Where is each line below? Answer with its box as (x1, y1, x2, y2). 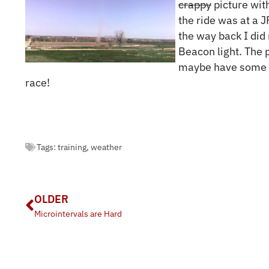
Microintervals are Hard (34, 208, 122, 220)
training (58, 141, 86, 153)
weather (91, 141, 122, 153)
